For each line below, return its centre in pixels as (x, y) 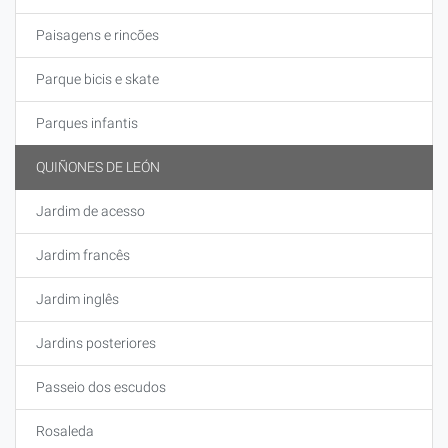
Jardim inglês (77, 299)
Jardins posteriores (96, 343)
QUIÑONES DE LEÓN (98, 167)
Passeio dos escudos (101, 387)
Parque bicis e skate (97, 79)
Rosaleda (65, 431)
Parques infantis (87, 123)
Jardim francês (83, 255)
